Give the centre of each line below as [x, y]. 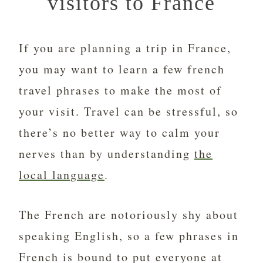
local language [62, 175]
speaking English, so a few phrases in [129, 236]
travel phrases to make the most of [120, 90]
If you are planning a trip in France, [125, 48]
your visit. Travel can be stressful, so [129, 112]
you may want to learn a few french [122, 69]
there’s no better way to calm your [119, 133]
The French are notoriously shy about [129, 215]
